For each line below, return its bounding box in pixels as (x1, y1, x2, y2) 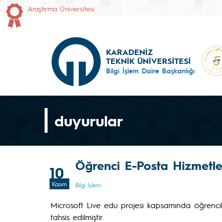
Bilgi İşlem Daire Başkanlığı (106, 66, 195, 75)
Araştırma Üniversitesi (28, 4, 95, 13)
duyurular (55, 111, 123, 130)
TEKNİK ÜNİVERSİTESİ (106, 55, 191, 66)
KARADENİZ (106, 47, 153, 57)
